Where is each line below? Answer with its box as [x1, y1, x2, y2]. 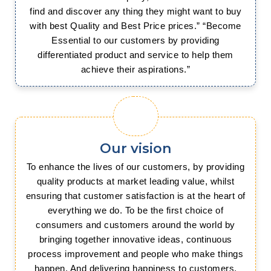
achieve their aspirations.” [80, 64, 191, 74]
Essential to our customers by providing [51, 35, 220, 45]
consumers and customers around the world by [36, 220, 235, 230]
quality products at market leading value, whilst [36, 176, 235, 186]
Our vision [100, 140, 171, 157]
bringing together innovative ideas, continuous [39, 234, 232, 244]
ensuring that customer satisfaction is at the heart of [25, 191, 246, 201]
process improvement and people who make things [28, 249, 243, 259]
